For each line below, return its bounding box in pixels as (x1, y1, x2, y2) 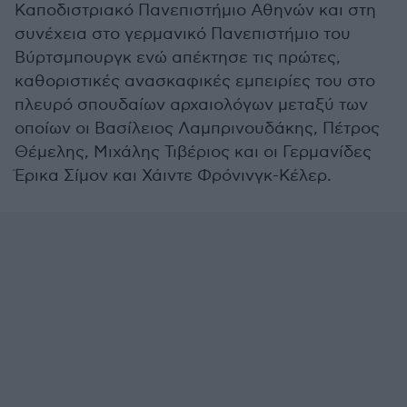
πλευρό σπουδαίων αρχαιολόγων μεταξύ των (15, 95, 368, 114)
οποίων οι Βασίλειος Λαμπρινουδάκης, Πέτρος (15, 119, 380, 138)
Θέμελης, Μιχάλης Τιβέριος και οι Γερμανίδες (15, 143, 372, 162)
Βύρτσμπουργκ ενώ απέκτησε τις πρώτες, (15, 48, 341, 67)
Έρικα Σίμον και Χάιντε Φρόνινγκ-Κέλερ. (15, 166, 332, 185)
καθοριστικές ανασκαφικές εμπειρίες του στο (15, 72, 375, 91)
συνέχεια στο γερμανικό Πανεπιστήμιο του (15, 25, 351, 44)
